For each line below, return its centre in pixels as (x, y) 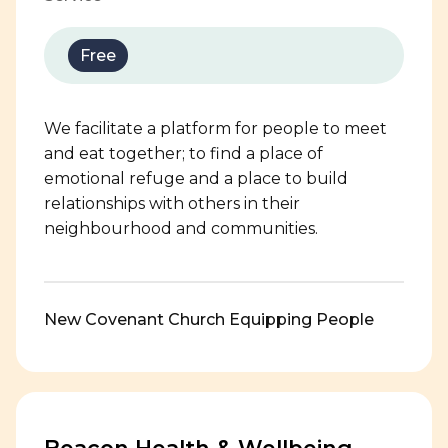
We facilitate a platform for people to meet (215, 128)
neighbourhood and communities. (181, 228)
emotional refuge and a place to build (196, 178)
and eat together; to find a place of (183, 153)
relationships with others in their (172, 203)
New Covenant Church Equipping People (209, 319)
